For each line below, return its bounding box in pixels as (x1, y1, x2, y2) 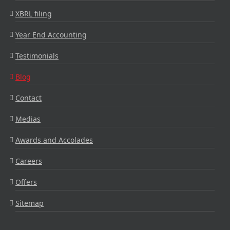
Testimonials (15, 50, 59, 61)
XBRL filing (15, 8, 52, 18)
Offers (15, 177, 37, 187)
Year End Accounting (15, 29, 87, 40)
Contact (15, 92, 42, 103)
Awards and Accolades (15, 135, 93, 145)
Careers (15, 156, 42, 166)
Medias (15, 113, 41, 124)
